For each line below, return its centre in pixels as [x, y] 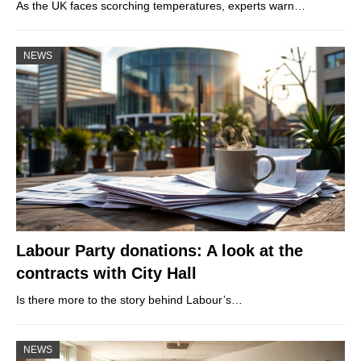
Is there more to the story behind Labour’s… [129, 299]
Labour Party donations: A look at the [160, 250]
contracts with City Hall [106, 273]
